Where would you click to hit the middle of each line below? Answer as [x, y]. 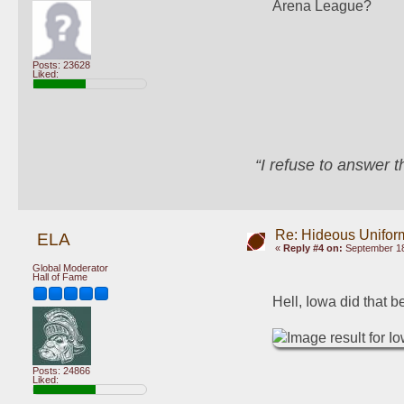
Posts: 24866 [61, 371]
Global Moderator [70, 267]
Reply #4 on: [312, 248]
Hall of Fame [60, 276]
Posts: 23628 [61, 64]
